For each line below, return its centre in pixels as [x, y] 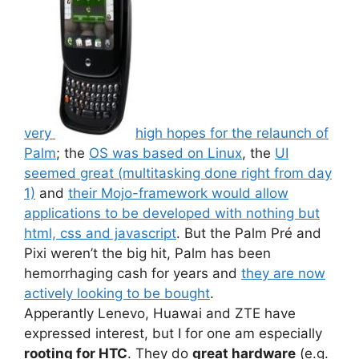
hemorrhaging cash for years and [133, 273]
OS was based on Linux [165, 153]
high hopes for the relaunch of [232, 133]
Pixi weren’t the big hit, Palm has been [147, 253]
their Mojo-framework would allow [178, 193]
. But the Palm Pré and [249, 233]
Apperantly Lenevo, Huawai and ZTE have [160, 313]
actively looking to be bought [117, 293]
